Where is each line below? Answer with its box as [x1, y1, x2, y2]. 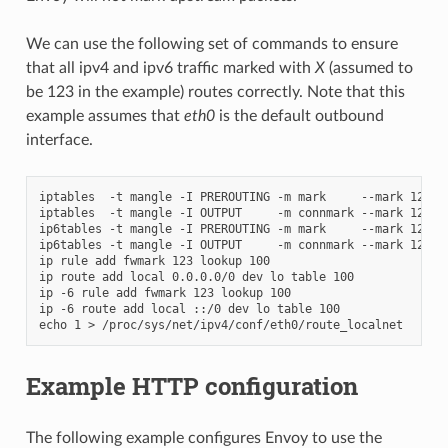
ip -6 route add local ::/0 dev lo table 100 [38, 301, 340, 316]
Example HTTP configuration [25, 369, 358, 402]
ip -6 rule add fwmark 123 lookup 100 [38, 285, 291, 300]
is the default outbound [214, 107, 384, 124]
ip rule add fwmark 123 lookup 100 [38, 253, 270, 268]
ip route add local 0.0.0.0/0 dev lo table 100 [38, 269, 354, 284]
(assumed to [324, 59, 413, 76]
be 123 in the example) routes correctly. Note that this [25, 83, 405, 100]
